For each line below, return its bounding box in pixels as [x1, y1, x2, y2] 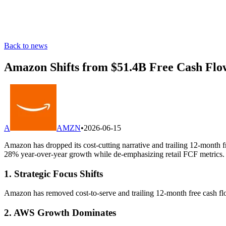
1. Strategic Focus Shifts [4, 168, 103, 179]
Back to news [4, 41, 47, 50]
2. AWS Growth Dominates [4, 207, 116, 218]
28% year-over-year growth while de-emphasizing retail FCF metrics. [4, 149, 224, 158]
